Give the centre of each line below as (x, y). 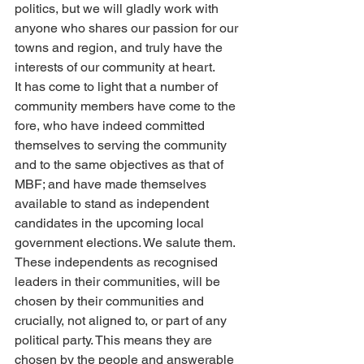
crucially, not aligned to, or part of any (122, 321)
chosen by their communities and (111, 301)
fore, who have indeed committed (111, 126)
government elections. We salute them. (125, 243)
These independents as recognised (118, 262)
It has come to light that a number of (118, 87)
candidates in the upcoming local (111, 223)
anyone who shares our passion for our (128, 28)
